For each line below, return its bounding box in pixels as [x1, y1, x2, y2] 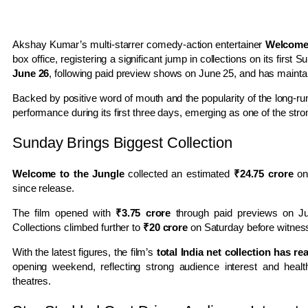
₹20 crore [142, 221, 188, 233]
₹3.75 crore [115, 206, 171, 219]
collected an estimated [124, 167, 234, 179]
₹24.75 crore [233, 167, 294, 179]
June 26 [12, 67, 49, 79]
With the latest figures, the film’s [12, 245, 157, 258]
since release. [12, 181, 74, 194]
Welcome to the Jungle [12, 167, 124, 179]
